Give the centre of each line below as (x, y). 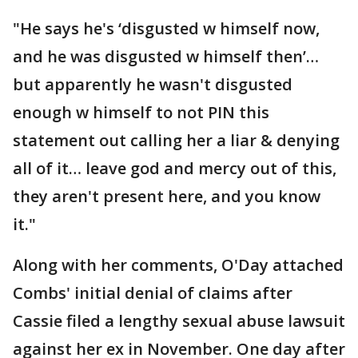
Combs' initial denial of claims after (153, 293)
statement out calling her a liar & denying (176, 141)
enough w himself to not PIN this (141, 113)
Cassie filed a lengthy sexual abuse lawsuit (179, 321)
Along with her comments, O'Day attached (178, 265)
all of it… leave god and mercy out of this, (175, 169)
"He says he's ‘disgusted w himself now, (166, 29)
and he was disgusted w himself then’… (166, 57)
